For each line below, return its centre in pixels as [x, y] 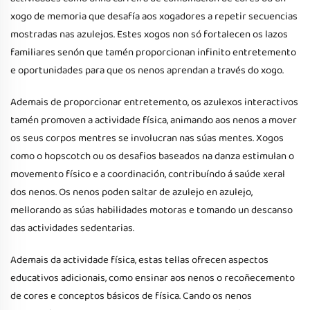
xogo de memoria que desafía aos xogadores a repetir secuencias [154, 17]
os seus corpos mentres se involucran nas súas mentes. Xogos [147, 138]
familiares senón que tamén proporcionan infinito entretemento [153, 53]
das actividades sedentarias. [72, 228]
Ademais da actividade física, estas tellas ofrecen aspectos [139, 260]
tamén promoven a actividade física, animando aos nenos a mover [154, 120]
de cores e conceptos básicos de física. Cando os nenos [131, 296]
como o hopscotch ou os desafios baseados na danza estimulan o [152, 156]
